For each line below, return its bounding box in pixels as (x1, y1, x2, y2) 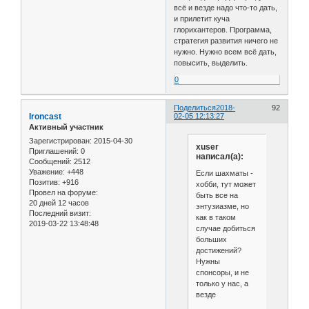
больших (195, 235, 227, 243)
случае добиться (195, 223, 255, 232)
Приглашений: (29, 146, 79, 155)
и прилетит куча (174, 14, 230, 23)
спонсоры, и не (195, 268, 249, 277)
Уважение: (29, 167, 65, 176)
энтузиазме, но (195, 201, 249, 210)
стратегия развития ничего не (174, 37, 279, 46)
